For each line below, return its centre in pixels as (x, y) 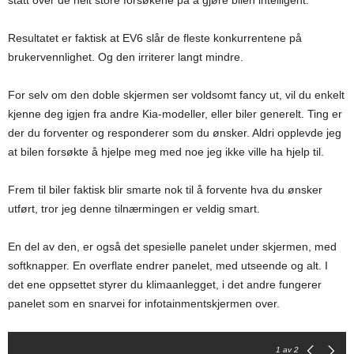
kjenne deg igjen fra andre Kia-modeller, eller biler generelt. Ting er (175, 114)
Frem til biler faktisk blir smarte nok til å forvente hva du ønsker (165, 190)
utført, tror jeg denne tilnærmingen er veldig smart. (134, 209)
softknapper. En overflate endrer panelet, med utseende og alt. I (168, 266)
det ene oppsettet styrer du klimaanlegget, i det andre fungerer (165, 285)
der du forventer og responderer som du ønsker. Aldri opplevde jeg (175, 133)
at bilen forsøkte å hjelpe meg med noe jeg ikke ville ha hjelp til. (166, 152)
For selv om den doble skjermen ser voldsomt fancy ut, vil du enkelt (176, 95)
